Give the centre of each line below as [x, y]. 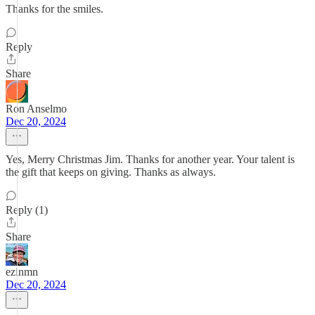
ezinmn [22, 272]
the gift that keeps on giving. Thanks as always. [111, 172]
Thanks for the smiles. [54, 9]
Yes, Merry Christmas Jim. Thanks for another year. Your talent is [150, 159]
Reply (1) [27, 210]
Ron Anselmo [36, 109]
